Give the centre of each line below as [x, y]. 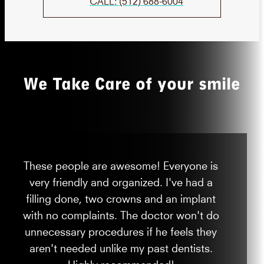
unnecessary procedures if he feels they [121, 230]
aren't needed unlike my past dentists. [121, 247]
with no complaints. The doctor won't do [121, 214]
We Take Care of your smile [132, 84]
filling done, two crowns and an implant [121, 197]
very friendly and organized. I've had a [121, 181]
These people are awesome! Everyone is [121, 164]
